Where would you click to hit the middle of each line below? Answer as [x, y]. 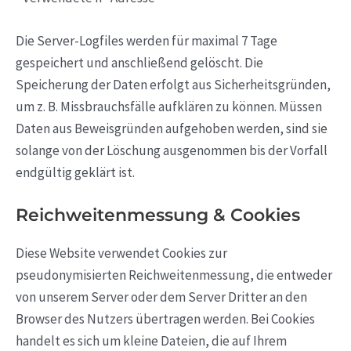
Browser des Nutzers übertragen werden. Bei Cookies [165, 319]
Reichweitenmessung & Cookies [158, 215]
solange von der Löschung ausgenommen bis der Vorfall [172, 150]
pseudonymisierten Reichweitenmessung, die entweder [174, 275]
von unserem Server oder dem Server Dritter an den [161, 297]
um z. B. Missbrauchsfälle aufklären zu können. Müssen [169, 106]
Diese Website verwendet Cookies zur [121, 253]
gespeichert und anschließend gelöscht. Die [139, 62]
